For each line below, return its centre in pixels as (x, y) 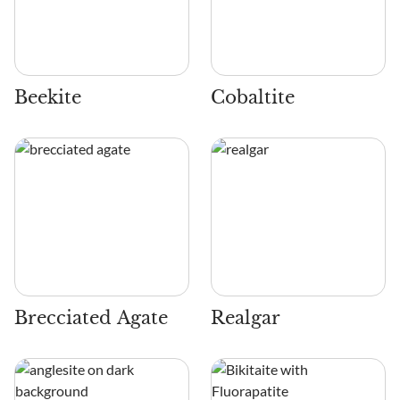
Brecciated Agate (91, 318)
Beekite (48, 97)
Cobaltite (253, 97)
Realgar (246, 318)
